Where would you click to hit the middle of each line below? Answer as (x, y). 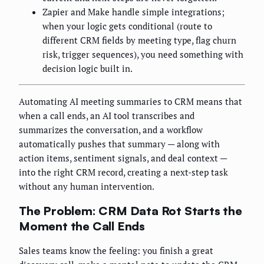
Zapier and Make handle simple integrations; (133, 12)
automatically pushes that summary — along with (119, 144)
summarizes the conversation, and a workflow (111, 130)
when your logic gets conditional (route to (127, 26)
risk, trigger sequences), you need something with (143, 55)
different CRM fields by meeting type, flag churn (139, 40)
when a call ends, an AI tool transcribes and (107, 116)
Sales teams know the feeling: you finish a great (116, 251)
